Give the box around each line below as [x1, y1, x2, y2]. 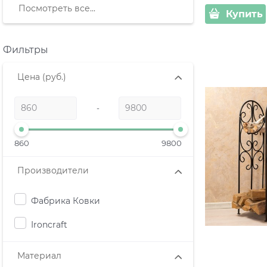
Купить [225, 8, 263, 20]
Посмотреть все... [18, 3, 95, 14]
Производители [17, 165, 89, 176]
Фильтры [3, 44, 48, 56]
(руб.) [42, 72, 66, 83]
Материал [17, 250, 61, 262]
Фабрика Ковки [31, 195, 100, 206]
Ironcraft [31, 219, 67, 230]
